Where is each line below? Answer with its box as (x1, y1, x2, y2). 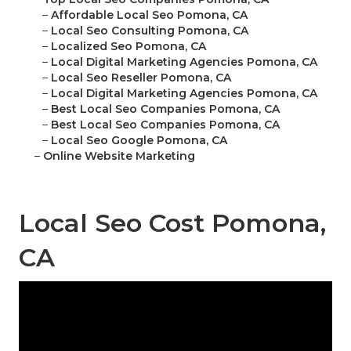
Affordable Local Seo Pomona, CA (51, 8, 248, 23)
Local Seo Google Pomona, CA (51, 133, 227, 148)
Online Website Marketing (43, 149, 195, 164)
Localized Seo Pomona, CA (51, 39, 206, 54)
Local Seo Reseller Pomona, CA (51, 71, 231, 85)
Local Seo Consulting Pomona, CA (51, 24, 248, 38)
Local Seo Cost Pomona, (19, 208, 326, 239)
